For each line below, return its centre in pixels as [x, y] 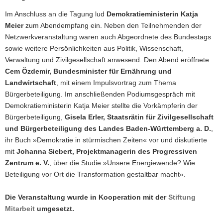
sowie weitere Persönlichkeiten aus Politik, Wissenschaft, [94, 48]
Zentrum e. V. [27, 163]
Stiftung [182, 197]
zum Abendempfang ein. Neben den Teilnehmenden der [112, 25]
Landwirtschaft [31, 82]
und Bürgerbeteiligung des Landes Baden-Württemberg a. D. [108, 128]
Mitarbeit [20, 208]
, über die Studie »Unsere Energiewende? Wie [122, 163]
